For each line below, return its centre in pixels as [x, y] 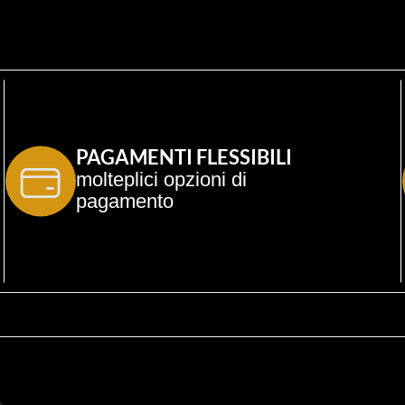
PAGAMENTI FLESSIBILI [184, 157]
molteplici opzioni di [164, 179]
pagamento [125, 201]
